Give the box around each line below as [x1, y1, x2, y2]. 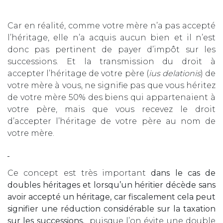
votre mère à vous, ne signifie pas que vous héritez [7, 80, 216, 90]
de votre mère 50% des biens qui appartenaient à [7, 92, 216, 102]
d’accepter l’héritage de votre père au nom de [7, 116, 216, 126]
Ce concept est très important [7, 168, 151, 178]
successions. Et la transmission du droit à [7, 56, 216, 66]
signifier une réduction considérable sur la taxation [7, 204, 216, 214]
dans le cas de [151, 168, 216, 178]
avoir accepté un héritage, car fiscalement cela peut [7, 192, 216, 202]
